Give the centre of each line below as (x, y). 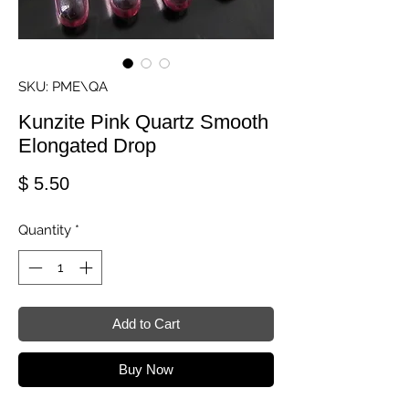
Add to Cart (146, 324)
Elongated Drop (87, 145)
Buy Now (146, 370)
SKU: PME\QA (63, 86)
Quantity (45, 230)
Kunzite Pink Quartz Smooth (143, 121)
